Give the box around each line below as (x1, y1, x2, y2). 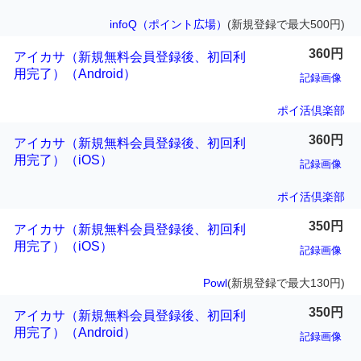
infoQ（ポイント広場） (110, 18, 227, 31)
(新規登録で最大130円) (227, 276, 345, 290)
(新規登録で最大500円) (227, 18, 345, 31)
